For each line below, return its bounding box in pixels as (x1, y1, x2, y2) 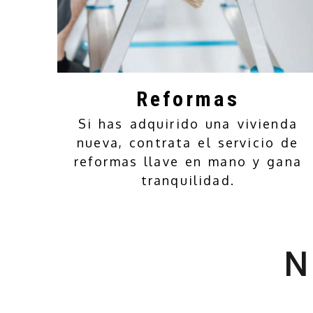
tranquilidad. (140, 172, 235, 188)
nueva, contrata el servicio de (77, 134, 299, 150)
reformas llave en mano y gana (73, 153, 302, 169)
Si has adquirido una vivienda (78, 115, 298, 131)
